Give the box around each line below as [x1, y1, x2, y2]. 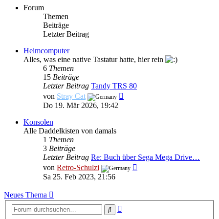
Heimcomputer [23, 46, 69, 55]
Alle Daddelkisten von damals [23, 126, 116, 135]
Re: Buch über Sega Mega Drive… [91, 153, 200, 161]
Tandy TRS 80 [91, 81, 137, 90]
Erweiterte [122, 203, 153, 212]
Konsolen [23, 117, 53, 126]
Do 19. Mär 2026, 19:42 [43, 101, 118, 109]
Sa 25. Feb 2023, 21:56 [43, 172, 115, 181]
